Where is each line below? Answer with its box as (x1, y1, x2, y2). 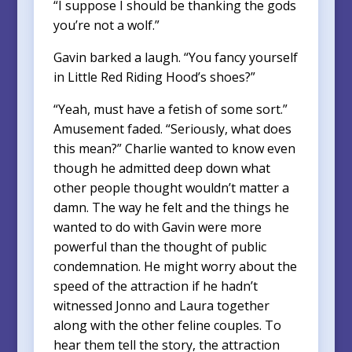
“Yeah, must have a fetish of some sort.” (53, 100, 288, 118)
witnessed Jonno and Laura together (53, 296, 269, 314)
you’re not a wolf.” (53, 16, 159, 34)
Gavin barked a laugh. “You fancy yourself (53, 48, 298, 66)
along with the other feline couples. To (53, 316, 281, 334)
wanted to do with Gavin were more (53, 218, 262, 236)
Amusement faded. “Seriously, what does (53, 119, 291, 137)
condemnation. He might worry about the (53, 257, 297, 275)
